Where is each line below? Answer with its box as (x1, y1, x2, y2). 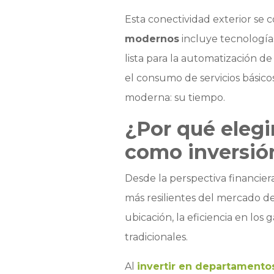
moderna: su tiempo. (124, 92, 225, 104)
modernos (124, 33, 179, 45)
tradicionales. (124, 231, 188, 243)
